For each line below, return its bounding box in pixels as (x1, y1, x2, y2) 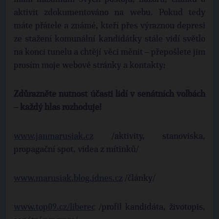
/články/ (123, 174, 155, 183)
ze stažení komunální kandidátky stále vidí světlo (14, 35, 205, 44)
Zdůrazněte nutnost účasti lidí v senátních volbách (14, 90, 205, 99)
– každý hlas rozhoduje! (14, 103, 102, 112)
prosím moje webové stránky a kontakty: (14, 61, 166, 70)
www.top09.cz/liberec (14, 203, 95, 212)
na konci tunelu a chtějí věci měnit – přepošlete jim (14, 48, 205, 57)
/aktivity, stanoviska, (93, 132, 205, 141)
